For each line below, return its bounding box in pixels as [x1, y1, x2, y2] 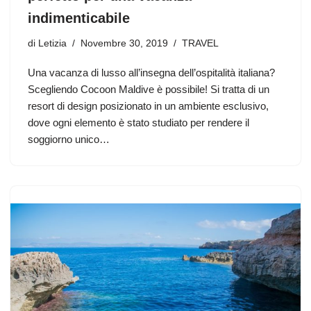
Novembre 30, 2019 [81, 37, 168, 49]
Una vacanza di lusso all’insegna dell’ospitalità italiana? [28, 66, 275, 78]
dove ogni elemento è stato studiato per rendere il [28, 116, 249, 128]
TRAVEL [182, 37, 219, 49]
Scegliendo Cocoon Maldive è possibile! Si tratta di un [28, 83, 269, 95]
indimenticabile [28, 10, 130, 26]
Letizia [38, 37, 67, 49]
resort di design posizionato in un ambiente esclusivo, [28, 99, 269, 112]
